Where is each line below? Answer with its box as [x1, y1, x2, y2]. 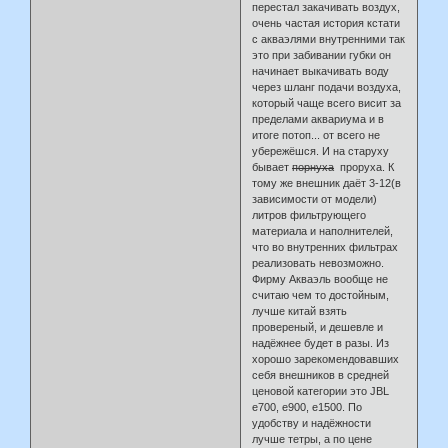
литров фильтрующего [252, 208, 367, 221]
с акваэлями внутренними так [252, 32, 406, 45]
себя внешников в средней [252, 368, 390, 381]
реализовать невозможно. [252, 256, 385, 269]
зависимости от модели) [252, 192, 378, 205]
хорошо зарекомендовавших [252, 352, 400, 365]
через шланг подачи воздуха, [252, 80, 402, 93]
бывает [252, 160, 293, 173]
